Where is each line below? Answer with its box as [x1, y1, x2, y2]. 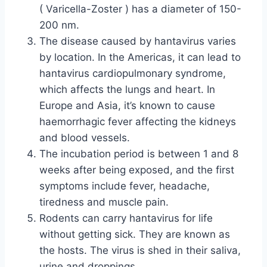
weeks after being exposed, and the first [39, 164, 234, 176]
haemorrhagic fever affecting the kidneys [39, 116, 236, 128]
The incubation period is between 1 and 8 [39, 148, 238, 160]
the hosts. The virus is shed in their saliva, [39, 244, 241, 256]
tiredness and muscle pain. [39, 196, 169, 208]
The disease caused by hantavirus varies [39, 35, 236, 47]
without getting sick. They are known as [39, 228, 230, 240]
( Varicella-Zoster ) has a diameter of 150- [39, 3, 241, 15]
